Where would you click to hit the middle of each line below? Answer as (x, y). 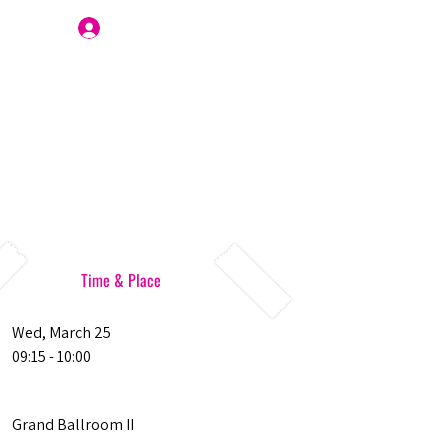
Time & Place (121, 280)
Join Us (145, 27)
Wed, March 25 (61, 332)
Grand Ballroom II (73, 424)
